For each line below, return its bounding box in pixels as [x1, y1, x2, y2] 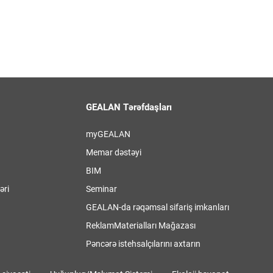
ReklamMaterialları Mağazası [86, 221, 196, 230]
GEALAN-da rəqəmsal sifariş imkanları [86, 202, 229, 212]
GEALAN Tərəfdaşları [86, 102, 172, 113]
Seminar [86, 184, 117, 194]
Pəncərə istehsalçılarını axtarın [86, 239, 200, 249]
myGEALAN [86, 129, 130, 139]
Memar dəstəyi [86, 147, 141, 157]
